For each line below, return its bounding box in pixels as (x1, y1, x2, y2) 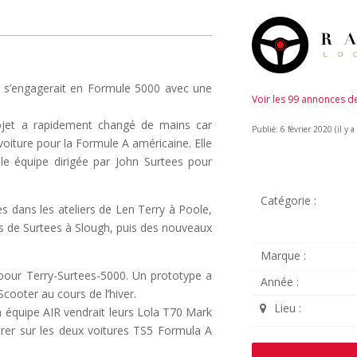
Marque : (260, 247, 306, 263)
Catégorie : (260, 192, 316, 208)
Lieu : (274, 300, 302, 316)
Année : (260, 273, 299, 289)
